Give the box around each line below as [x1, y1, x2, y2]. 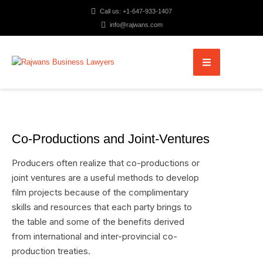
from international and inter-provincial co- [12, 231, 177, 242]
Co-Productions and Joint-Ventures [12, 131, 210, 146]
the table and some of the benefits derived [12, 216, 184, 227]
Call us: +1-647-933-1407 [100, 8, 172, 15]
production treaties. [12, 245, 90, 257]
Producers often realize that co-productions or [12, 157, 200, 168]
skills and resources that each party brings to [12, 201, 192, 213]
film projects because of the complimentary [12, 187, 188, 198]
